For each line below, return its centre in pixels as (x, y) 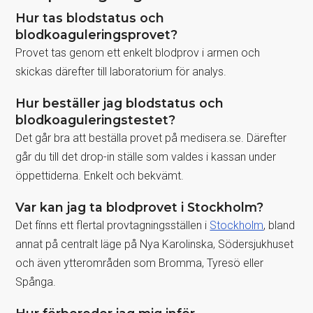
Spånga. (36, 282)
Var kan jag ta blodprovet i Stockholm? (140, 207)
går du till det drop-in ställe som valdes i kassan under (146, 156)
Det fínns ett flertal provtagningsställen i (113, 225)
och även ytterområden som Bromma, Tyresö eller (140, 263)
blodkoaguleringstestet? (96, 119)
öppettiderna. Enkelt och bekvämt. (100, 175)
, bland (279, 225)
